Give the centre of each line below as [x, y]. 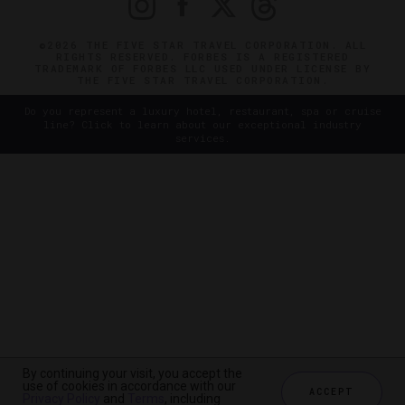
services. [202, 138]
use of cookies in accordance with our [129, 386]
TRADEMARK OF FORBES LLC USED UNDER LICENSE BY [202, 69]
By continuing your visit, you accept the [132, 373]
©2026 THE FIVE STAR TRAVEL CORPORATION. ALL [202, 45]
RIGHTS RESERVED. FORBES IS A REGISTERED [202, 57]
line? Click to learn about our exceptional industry [202, 125]
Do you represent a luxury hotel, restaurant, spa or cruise [202, 111]
